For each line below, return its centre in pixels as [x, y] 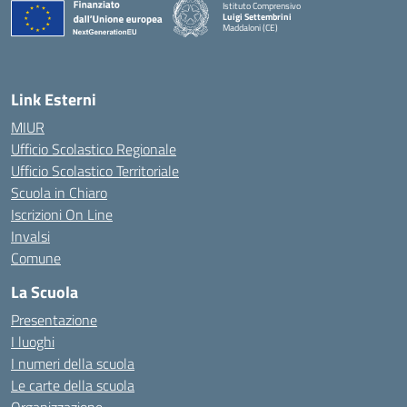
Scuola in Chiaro [59, 193]
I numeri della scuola [73, 363]
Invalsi [30, 236]
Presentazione [54, 320]
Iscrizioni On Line [62, 214]
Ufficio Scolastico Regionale [94, 149]
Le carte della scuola [73, 385]
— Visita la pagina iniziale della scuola [292, 37]
